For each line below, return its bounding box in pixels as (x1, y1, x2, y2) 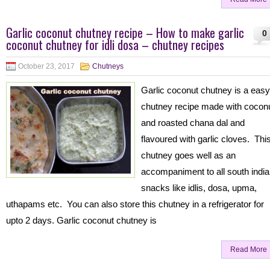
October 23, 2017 (18, 62, 75, 71)
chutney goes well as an (141, 150, 236, 160)
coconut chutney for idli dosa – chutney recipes (6, 36, 224, 54)
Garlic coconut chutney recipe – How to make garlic (6, 24, 244, 42)
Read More (230, 245, 267, 254)
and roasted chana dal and (141, 118, 245, 128)
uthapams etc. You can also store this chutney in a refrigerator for (6, 199, 264, 209)
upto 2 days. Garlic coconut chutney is (6, 215, 157, 225)
